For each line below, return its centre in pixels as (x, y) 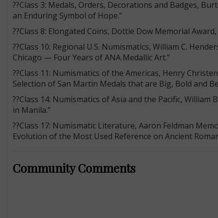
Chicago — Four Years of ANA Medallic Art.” (91, 57)
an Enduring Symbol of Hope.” (67, 15)
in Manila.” (31, 110)
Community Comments (74, 168)
